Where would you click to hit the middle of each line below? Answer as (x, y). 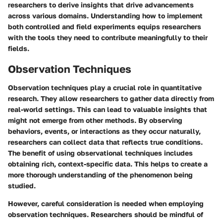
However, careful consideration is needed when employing (106, 204)
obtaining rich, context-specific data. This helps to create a (108, 164)
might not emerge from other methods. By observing (95, 120)
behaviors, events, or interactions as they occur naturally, (104, 131)
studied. (22, 186)
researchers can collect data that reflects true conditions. (105, 142)
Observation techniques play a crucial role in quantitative (105, 88)
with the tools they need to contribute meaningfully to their (108, 37)
